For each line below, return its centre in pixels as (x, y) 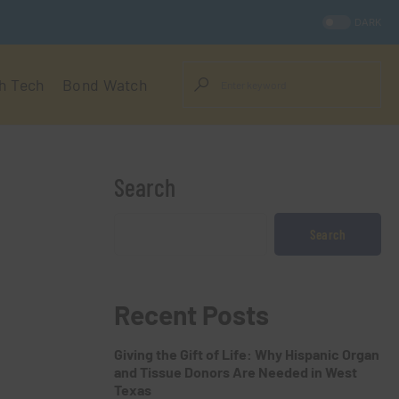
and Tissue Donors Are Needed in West (236, 372)
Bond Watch (105, 85)
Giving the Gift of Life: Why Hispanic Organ (247, 354)
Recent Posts (191, 314)
